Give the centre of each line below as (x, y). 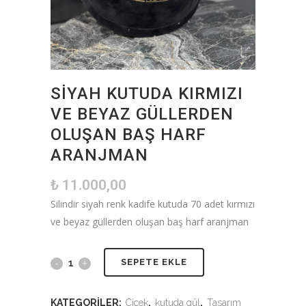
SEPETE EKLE (154, 262)
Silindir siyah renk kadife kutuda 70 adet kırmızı (153, 204)
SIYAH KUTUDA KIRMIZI (147, 93)
